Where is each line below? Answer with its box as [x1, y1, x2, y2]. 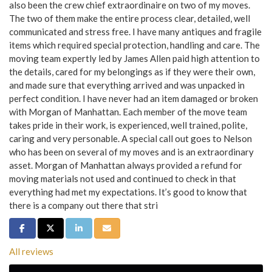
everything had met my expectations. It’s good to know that [9, 186, 247, 197]
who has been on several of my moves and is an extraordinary [9, 146, 254, 157]
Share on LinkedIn [73, 222, 141, 233]
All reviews [9, 246, 53, 257]
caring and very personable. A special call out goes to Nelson [9, 133, 252, 144]
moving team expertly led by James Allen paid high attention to [9, 53, 260, 64]
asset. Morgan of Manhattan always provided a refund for [9, 160, 242, 171]
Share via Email [101, 222, 157, 233]
